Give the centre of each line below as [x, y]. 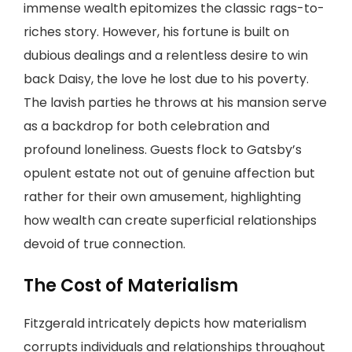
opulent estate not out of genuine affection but [169, 173]
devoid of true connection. [104, 244]
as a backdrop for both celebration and [147, 126]
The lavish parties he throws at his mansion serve [175, 103]
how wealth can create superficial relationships [170, 220]
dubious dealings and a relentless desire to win [166, 55]
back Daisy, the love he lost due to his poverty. [166, 79]
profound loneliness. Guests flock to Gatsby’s [163, 150]
